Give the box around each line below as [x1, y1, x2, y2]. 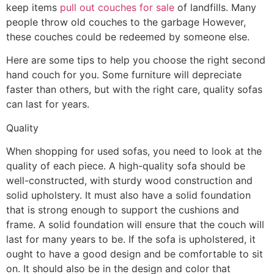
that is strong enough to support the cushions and [6, 204, 239, 217]
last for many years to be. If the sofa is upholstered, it [6, 233, 256, 246]
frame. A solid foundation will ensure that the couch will [6, 218, 264, 231]
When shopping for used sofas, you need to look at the [6, 145, 262, 158]
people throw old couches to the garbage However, [6, 15, 246, 28]
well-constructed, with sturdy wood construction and [6, 174, 253, 187]
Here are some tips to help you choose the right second [6, 54, 265, 67]
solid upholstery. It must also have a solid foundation [6, 189, 251, 202]
